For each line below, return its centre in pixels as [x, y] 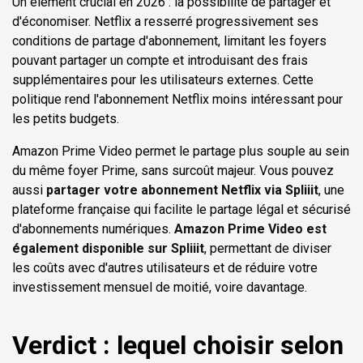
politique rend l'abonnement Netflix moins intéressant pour [177, 99]
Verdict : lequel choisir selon [178, 345]
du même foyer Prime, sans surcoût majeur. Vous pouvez [173, 170]
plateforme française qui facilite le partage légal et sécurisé [181, 209]
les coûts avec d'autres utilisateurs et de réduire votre [165, 267]
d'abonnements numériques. [93, 228]
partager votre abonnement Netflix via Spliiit [182, 190]
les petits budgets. [66, 118]
